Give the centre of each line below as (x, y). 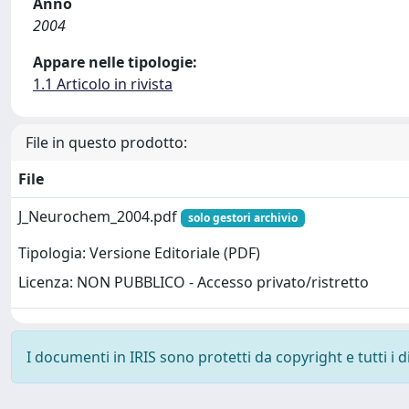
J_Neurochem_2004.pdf (100, 216)
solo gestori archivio (242, 218)
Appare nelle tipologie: (115, 62)
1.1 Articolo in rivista (103, 84)
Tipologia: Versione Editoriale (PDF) (139, 253)
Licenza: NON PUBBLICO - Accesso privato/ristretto (194, 283)
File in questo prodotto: (106, 142)
